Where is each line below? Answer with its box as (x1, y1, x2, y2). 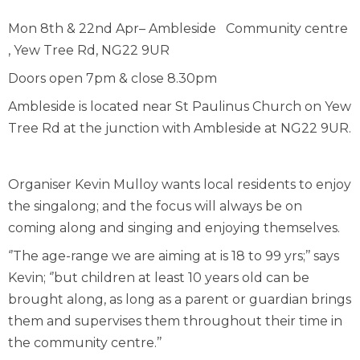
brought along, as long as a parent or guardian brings (8, 292, 351, 307)
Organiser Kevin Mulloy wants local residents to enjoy (8, 177, 351, 192)
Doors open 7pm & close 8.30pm (8, 71, 217, 86)
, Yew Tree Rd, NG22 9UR (8, 43, 170, 58)
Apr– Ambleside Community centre (112, 21, 348, 36)
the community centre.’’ (8, 335, 162, 350)
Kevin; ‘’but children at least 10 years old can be (8, 270, 309, 285)
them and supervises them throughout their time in (8, 313, 342, 329)
